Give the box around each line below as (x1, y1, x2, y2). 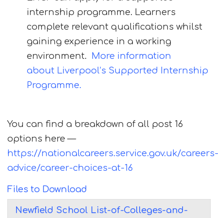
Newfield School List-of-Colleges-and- (15, 205, 188, 215)
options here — (7, 134, 76, 144)
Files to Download (7, 184, 87, 194)
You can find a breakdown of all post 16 (7, 119, 183, 129)
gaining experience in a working (27, 36, 171, 46)
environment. (27, 51, 91, 61)
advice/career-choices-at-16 (7, 163, 133, 173)
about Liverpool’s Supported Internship (27, 66, 208, 75)
